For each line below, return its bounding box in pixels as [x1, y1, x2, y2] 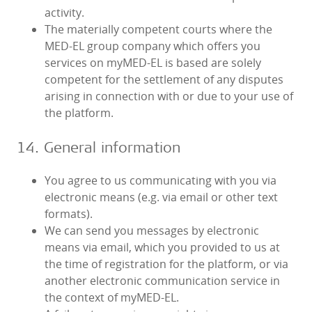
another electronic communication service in [45, 273, 280, 289]
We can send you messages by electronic [45, 223, 259, 239]
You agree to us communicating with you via [45, 173, 276, 189]
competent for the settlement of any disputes [45, 72, 283, 88]
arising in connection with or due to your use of [45, 88, 293, 104]
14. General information [17, 137, 180, 157]
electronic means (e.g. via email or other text [45, 189, 278, 205]
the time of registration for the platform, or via [45, 256, 288, 272]
